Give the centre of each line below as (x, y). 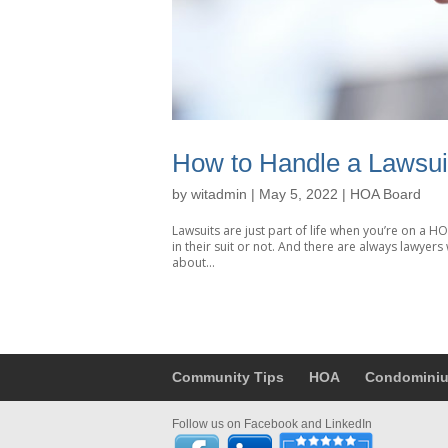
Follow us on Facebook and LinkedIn (272, 423)
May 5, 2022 (298, 193)
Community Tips (228, 376)
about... (193, 262)
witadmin (219, 193)
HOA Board (385, 193)
